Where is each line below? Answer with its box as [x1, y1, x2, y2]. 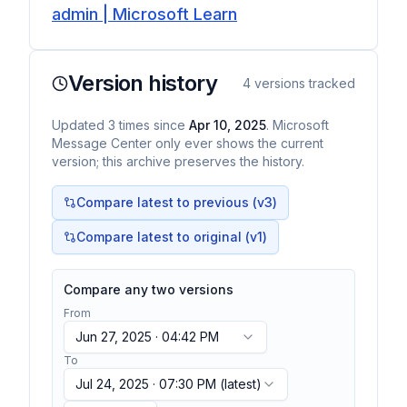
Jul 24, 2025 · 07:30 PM [75, 376, 216, 392]
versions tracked [251, 75, 355, 91]
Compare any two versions [64, 282, 233, 297]
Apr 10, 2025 [189, 117, 266, 133]
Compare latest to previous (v [76, 194, 264, 210]
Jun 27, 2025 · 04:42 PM [75, 329, 219, 344]
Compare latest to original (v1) [76, 229, 267, 244]
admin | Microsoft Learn [52, 5, 237, 24]
